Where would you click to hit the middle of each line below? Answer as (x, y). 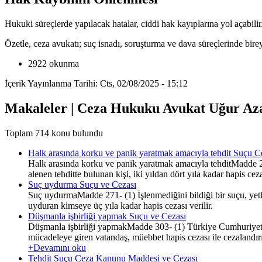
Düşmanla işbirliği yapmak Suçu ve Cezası (107, 216)
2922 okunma (54, 64)
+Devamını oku (57, 247)
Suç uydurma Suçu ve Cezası (82, 184)
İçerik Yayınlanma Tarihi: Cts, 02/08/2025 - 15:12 (96, 84)
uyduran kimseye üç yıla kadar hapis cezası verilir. (120, 205)
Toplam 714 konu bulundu (54, 133)
